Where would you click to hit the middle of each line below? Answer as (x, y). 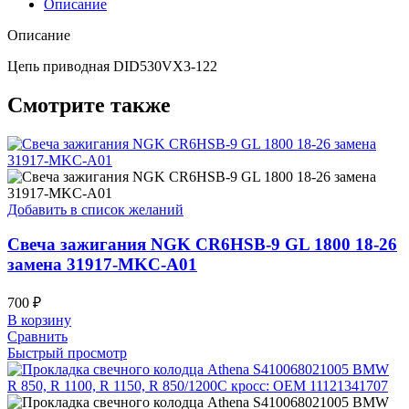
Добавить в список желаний (95, 209)
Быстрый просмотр (67, 353)
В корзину (39, 320)
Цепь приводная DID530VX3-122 (112, 66)
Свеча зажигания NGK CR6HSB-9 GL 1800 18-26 (202, 245)
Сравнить (37, 337)
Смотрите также (89, 105)
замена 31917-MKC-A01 (102, 265)
